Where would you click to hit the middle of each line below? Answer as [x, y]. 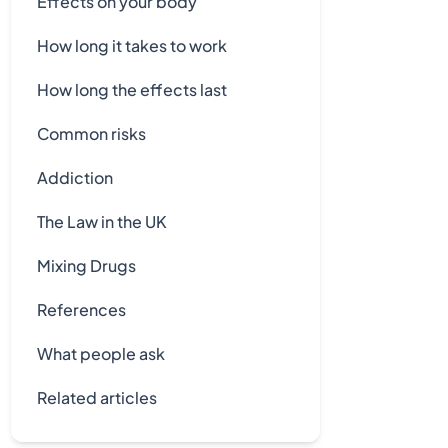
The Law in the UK [101, 221]
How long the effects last [131, 89]
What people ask [100, 353]
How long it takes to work [131, 45]
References [81, 309]
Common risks [91, 133]
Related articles [96, 397]
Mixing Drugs [86, 265]
